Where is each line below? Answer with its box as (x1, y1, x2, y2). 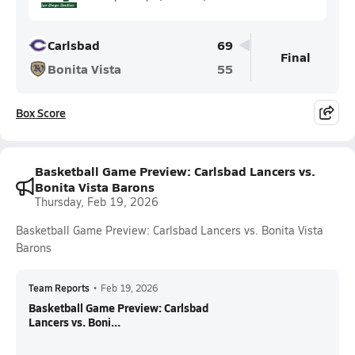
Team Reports (29, 281, 90, 294)
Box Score (16, 105, 66, 120)
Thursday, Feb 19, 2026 (35, 194, 158, 209)
